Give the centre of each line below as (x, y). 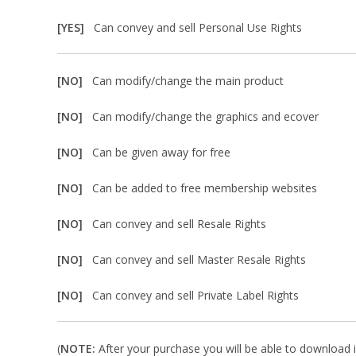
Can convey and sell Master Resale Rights (199, 259)
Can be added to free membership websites (205, 188)
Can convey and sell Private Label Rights (195, 295)
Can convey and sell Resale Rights (179, 224)
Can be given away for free (161, 152)
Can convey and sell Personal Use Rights (198, 27)
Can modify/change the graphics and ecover (205, 116)
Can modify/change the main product (188, 81)
